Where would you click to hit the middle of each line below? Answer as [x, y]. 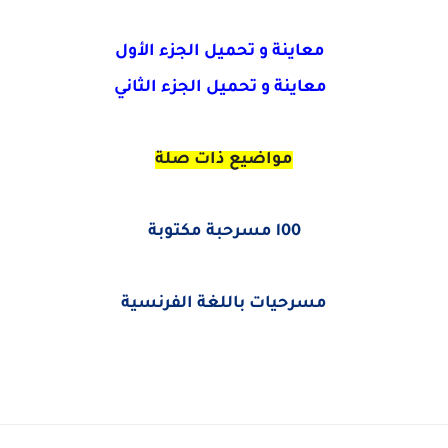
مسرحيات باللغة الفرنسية [224, 304]
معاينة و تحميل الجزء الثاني [220, 88]
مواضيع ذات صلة [224, 160]
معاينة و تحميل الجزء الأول [220, 52]
